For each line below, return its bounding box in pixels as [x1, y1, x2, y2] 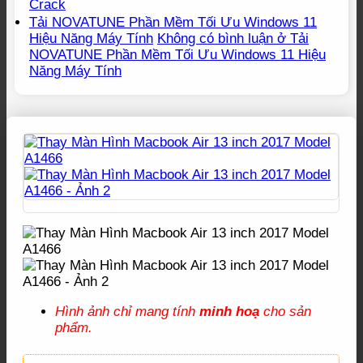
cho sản [259, 303, 311, 319]
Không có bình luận [157, 30, 273, 46]
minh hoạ [199, 303, 259, 319]
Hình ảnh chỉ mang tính [55, 303, 199, 319]
